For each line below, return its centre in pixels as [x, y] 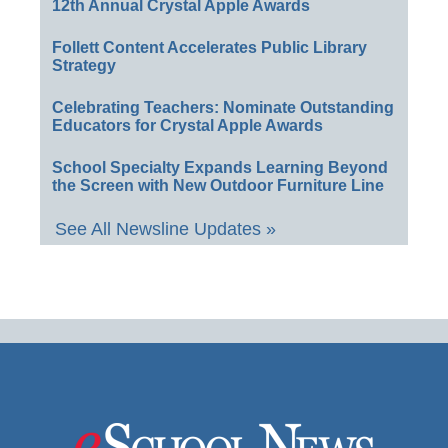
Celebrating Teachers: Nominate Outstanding [223, 107]
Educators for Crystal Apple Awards [187, 125]
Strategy [84, 65]
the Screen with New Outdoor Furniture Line [218, 185]
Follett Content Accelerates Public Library [209, 47]
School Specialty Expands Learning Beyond [220, 167]
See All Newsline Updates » [165, 228]
